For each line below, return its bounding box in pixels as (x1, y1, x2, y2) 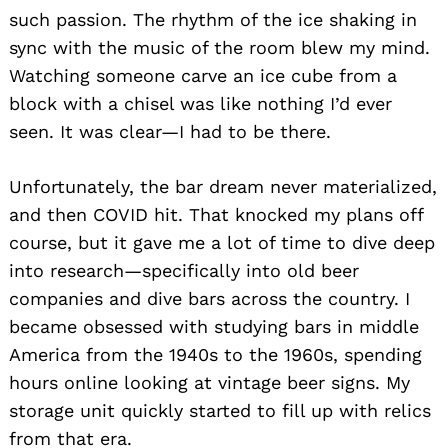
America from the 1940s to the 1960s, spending (9, 343, 422, 365)
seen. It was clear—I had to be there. (9, 120, 331, 142)
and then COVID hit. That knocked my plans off (9, 203, 423, 225)
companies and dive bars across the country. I (9, 287, 410, 309)
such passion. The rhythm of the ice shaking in (9, 8, 417, 30)
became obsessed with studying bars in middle (9, 315, 419, 337)
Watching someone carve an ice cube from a (9, 64, 397, 86)
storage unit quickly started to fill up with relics (9, 399, 431, 421)
